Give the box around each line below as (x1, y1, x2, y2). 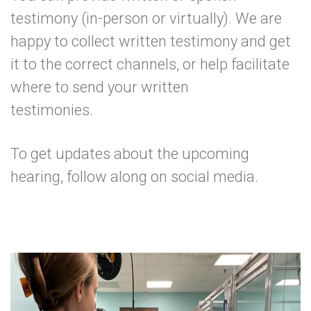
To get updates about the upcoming (10, 145, 249, 162)
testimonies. (10, 101, 124, 119)
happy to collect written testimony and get (10, 33, 291, 50)
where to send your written (10, 78, 189, 96)
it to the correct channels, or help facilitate (10, 56, 289, 73)
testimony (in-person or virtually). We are (10, 10, 282, 27)
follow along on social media (67, 168, 255, 185)
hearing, (10, 168, 67, 185)
